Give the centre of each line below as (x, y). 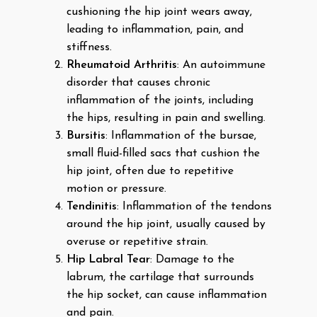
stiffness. (89, 47)
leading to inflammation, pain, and (155, 30)
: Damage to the (192, 260)
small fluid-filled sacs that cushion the (163, 154)
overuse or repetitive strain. (137, 242)
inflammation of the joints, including (160, 100)
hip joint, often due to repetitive (150, 171)
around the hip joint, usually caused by (166, 224)
